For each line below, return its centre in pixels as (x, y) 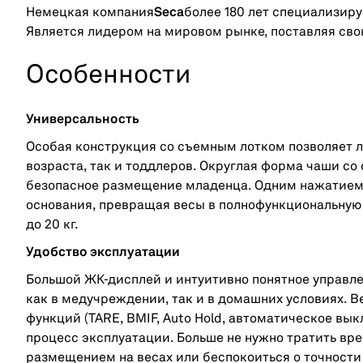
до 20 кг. (52, 225)
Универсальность (83, 120)
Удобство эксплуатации (103, 252)
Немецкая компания (90, 13)
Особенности (109, 76)
